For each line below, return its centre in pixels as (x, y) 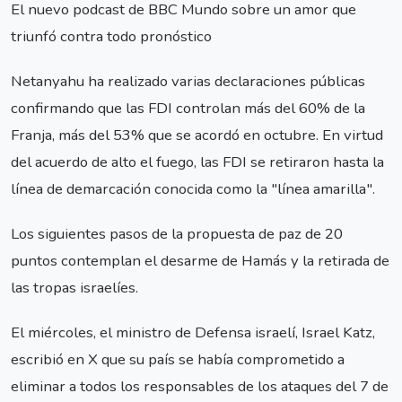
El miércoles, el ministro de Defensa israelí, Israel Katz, (193, 333)
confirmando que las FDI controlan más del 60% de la (188, 108)
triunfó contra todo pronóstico (111, 36)
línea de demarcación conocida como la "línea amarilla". (193, 188)
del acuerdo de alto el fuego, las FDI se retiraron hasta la (197, 162)
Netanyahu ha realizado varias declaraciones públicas (188, 81)
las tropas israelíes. (74, 288)
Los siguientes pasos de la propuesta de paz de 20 (177, 234)
